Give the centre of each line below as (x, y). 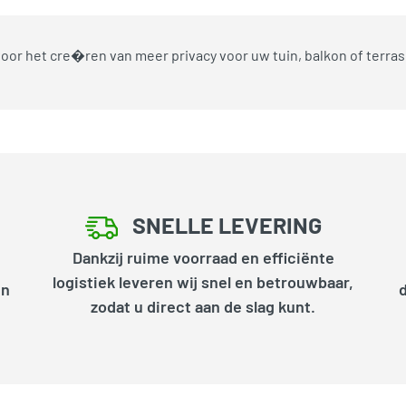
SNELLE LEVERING (227, 224)
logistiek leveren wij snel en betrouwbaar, (203, 281)
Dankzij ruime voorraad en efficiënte (203, 257)
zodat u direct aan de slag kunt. (203, 306)
